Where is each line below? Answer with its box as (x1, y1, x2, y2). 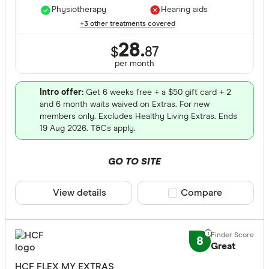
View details (53, 188, 106, 198)
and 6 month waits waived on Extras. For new (40, 100, 210, 109)
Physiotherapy (52, 5, 106, 14)
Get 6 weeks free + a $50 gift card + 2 (83, 88, 231, 97)
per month (115, 59, 154, 68)
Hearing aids (161, 5, 208, 14)
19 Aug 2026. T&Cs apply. (40, 124, 136, 133)
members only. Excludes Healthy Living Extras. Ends (40, 112, 237, 121)
